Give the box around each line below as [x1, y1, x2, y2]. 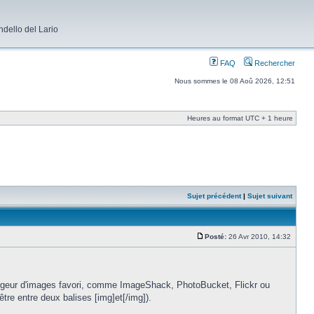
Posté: [205, 233, 226, 240]
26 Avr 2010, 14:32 [226, 233, 293, 240]
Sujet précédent [187, 192, 241, 200]
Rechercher [252, 59, 295, 67]
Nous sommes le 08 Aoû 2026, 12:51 [175, 77, 295, 85]
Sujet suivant [247, 192, 292, 200]
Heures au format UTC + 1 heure [187, 114, 293, 122]
